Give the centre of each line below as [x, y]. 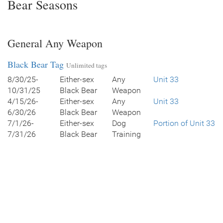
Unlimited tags [87, 65]
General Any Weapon [55, 43]
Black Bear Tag [36, 64]
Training [126, 134]
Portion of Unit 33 [184, 123]
